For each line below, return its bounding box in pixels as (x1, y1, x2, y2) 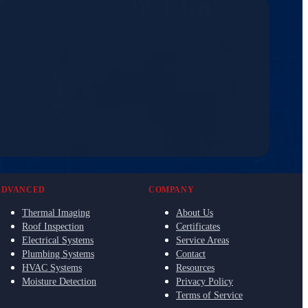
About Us (176, 207, 213, 218)
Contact (176, 248, 206, 259)
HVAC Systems (22, 262, 82, 273)
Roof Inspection (22, 221, 84, 232)
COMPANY (148, 184, 195, 195)
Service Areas (176, 234, 229, 245)
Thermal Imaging (22, 207, 90, 218)
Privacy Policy (176, 276, 233, 287)
